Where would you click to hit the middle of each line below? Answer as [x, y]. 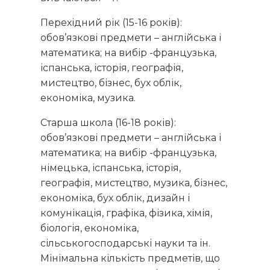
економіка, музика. [88, 98]
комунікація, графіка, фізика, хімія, [127, 213]
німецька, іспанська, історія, [111, 168]
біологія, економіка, [90, 228]
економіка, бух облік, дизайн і [115, 198]
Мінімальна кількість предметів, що [130, 258]
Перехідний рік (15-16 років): [111, 22]
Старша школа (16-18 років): [108, 122]
